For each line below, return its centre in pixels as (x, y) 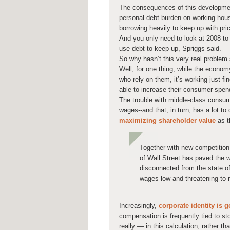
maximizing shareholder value (167, 121)
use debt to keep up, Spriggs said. (170, 49)
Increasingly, (139, 206)
